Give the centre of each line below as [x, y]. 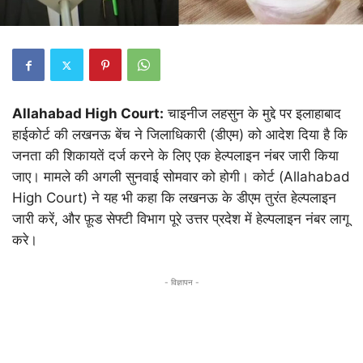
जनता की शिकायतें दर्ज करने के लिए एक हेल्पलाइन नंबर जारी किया [175, 156]
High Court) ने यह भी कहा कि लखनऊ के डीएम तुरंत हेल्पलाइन [174, 198]
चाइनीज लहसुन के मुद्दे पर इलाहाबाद [252, 113]
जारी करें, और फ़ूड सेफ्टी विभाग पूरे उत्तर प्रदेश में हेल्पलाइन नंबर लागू [181, 219]
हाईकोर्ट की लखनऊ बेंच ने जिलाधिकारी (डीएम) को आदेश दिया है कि [180, 135]
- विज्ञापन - [181, 282]
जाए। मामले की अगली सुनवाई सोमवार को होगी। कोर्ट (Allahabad [181, 177]
